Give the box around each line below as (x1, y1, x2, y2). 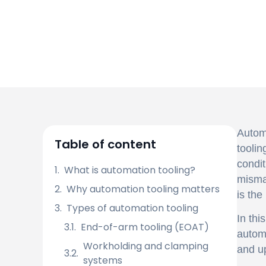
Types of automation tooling (66, 201, 198, 215)
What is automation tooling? (64, 163, 195, 177)
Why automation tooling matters (66, 182, 220, 196)
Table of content (55, 136, 156, 153)
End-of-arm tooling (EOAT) (81, 220, 209, 234)
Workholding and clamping (83, 239, 208, 253)
